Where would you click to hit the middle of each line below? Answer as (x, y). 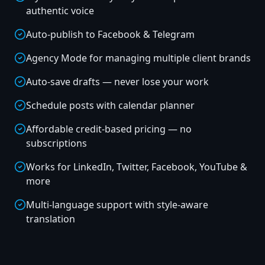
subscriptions (56, 143)
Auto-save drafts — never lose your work (117, 82)
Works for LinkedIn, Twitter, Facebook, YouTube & (137, 167)
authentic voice (60, 11)
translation (51, 219)
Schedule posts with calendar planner (110, 105)
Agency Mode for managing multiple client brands (138, 58)
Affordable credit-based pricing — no (109, 129)
